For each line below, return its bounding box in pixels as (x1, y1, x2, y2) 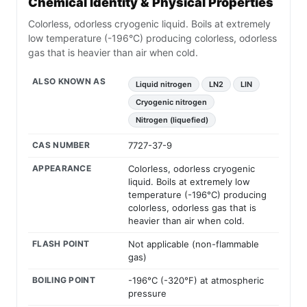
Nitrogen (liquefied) (136, 115, 208, 125)
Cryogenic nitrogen (136, 97, 207, 108)
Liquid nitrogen (136, 79, 192, 90)
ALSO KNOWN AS (32, 76, 106, 87)
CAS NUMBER (32, 140, 90, 151)
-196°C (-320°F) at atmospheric (128, 275, 264, 286)
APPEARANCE (32, 163, 91, 174)
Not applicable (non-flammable (128, 238, 259, 250)
